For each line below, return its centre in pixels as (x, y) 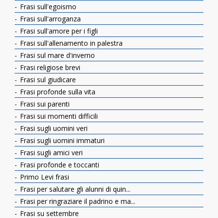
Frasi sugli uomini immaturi (61, 140)
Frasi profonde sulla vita (57, 91)
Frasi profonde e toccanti (59, 164)
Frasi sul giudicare (47, 79)
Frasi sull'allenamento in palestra (70, 43)
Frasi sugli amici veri (50, 152)
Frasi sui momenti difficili (58, 116)
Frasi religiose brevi (49, 67)
